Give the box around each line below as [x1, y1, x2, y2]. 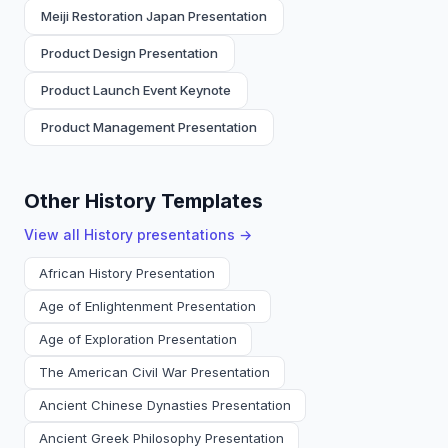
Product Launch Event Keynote [41, 82, 231, 98]
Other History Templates [24, 189, 263, 213]
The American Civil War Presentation [39, 364, 270, 380]
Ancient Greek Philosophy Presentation [39, 430, 284, 446]
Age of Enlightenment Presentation [39, 298, 256, 314]
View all [24, 226, 84, 243]
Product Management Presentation [41, 119, 257, 135]
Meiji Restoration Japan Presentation [41, 8, 267, 24]
